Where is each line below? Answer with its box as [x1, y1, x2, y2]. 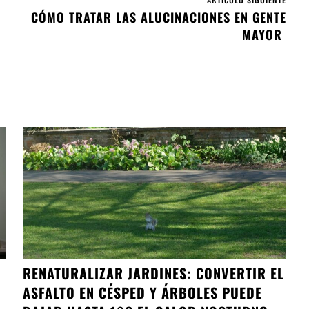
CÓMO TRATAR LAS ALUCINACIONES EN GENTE [30, 8, 286, 27]
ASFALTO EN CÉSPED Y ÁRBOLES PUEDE [23, 281, 263, 303]
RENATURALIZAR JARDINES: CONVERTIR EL [23, 262, 285, 283]
